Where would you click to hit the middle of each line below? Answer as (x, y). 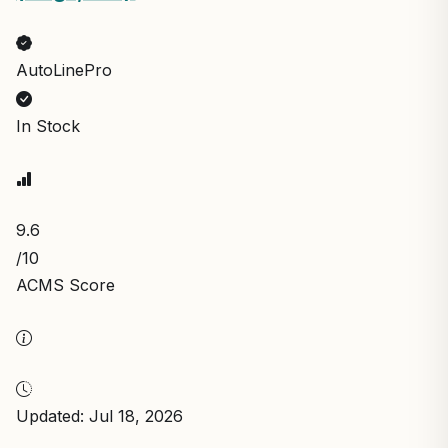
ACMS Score (65, 284)
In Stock (48, 125)
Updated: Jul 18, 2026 (99, 415)
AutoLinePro (64, 69)
